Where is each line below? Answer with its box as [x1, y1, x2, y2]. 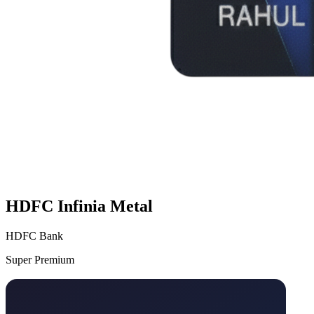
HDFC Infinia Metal [6, 196, 153, 215]
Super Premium [6, 253, 74, 266]
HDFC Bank [6, 229, 63, 242]
